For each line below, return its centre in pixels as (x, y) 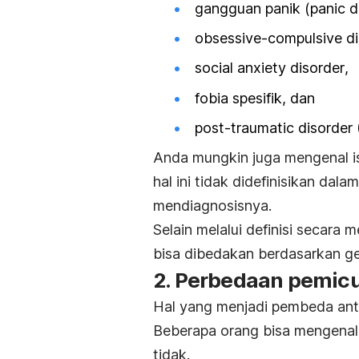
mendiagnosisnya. (212, 206)
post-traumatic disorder (274, 127)
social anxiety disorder (270, 68)
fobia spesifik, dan (255, 98)
